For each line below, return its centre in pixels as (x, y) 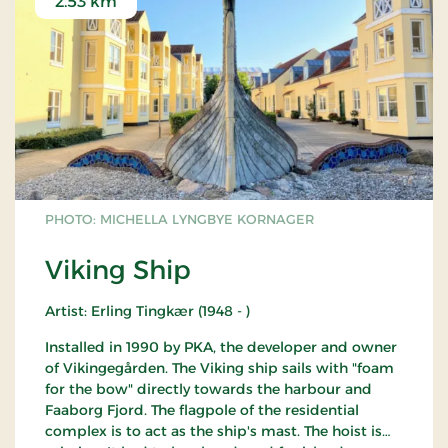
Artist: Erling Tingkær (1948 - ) (147, 311)
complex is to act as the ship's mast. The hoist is (213, 431)
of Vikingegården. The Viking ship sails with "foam (219, 368)
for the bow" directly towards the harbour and (208, 389)
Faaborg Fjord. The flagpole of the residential (202, 410)
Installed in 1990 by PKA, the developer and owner (221, 347)
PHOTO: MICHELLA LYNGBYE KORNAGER (179, 219)
